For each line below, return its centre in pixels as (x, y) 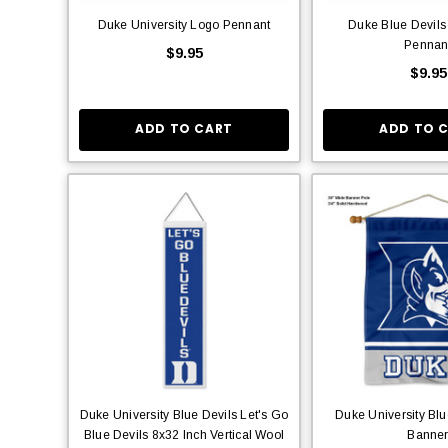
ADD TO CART (184, 129)
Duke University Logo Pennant (184, 24)
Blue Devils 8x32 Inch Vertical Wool (184, 434)
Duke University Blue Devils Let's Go (184, 414)
